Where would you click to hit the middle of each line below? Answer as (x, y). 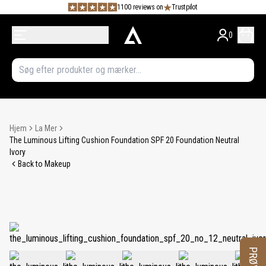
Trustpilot (185, 7)
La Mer (46, 128)
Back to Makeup (44, 164)
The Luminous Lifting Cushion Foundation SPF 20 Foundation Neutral (124, 140)
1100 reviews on (140, 7)
